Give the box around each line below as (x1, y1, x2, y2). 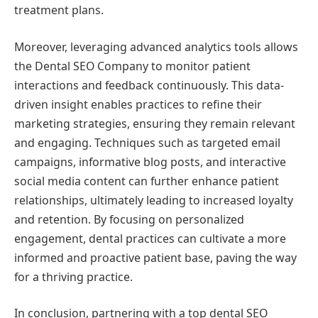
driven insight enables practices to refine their (14, 96, 262, 112)
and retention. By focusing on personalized (14, 211, 244, 227)
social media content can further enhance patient (14, 172, 279, 189)
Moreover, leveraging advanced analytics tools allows (14, 38, 298, 55)
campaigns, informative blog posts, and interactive (14, 153, 286, 170)
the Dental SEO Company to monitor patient (14, 57, 251, 74)
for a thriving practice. (14, 268, 133, 285)
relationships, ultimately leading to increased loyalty (14, 192, 293, 208)
